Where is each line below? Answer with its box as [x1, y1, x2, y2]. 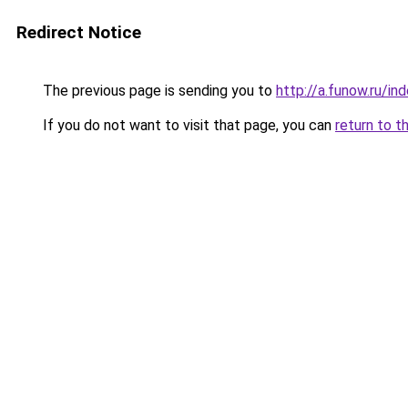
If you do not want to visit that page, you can [39, 117, 335, 134]
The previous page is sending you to [39, 82, 276, 99]
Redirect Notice [16, 22, 141, 43]
